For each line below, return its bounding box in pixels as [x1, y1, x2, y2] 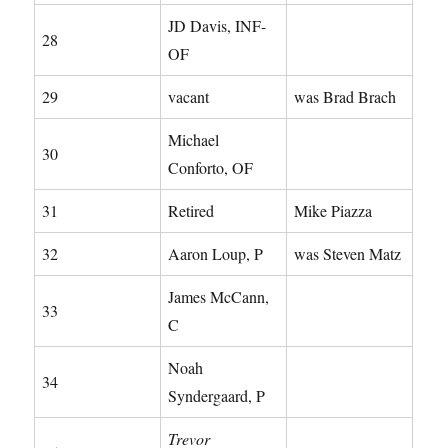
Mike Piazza [294, 199, 373, 221]
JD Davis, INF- [168, 14, 267, 36]
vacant [168, 85, 210, 107]
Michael [168, 128, 220, 150]
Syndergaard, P [168, 384, 266, 406]
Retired [168, 199, 215, 221]
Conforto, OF [168, 156, 254, 178]
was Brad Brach [294, 85, 397, 107]
